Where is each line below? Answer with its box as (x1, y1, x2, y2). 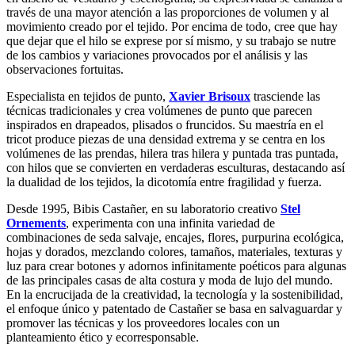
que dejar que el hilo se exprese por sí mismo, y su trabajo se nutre (6, 33, 336, 48)
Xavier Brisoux (169, 89, 250, 103)
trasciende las (250, 89, 320, 103)
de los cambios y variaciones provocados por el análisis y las (6, 48, 307, 62)
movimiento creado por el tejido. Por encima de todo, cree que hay (6, 19, 338, 33)
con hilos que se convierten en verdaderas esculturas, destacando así (6, 160, 345, 174)
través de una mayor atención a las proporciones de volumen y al (6, 5, 329, 19)
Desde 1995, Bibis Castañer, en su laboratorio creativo (6, 201, 281, 216)
